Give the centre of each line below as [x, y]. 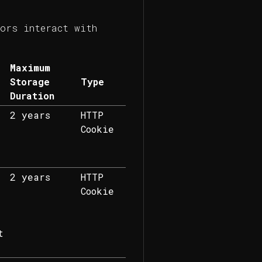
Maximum [30, 68]
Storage [30, 82]
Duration [32, 96]
